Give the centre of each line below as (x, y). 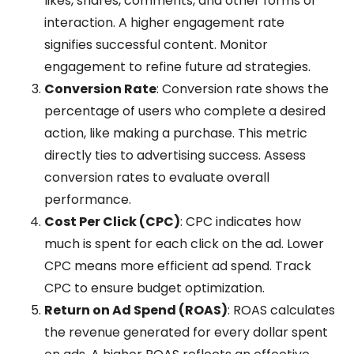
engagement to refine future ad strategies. (177, 66)
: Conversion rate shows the (243, 88)
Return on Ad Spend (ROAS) (136, 310)
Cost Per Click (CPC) (112, 221)
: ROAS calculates (281, 310)
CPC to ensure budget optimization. (154, 288)
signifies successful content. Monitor (156, 44)
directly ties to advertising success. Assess (175, 155)
